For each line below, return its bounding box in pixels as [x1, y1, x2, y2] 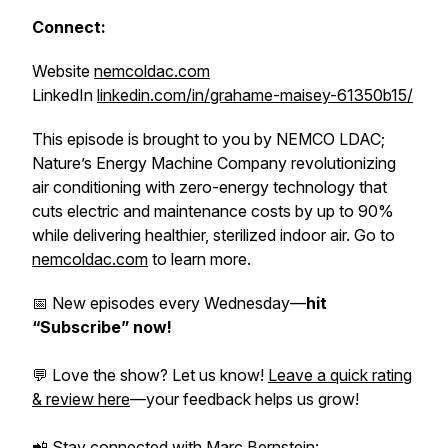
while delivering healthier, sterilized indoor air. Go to [32, 225, 395, 245]
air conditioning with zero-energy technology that [32, 177, 387, 197]
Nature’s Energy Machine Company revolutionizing [32, 153, 396, 173]
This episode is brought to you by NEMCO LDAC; [32, 129, 385, 149]
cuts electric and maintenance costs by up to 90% [32, 201, 394, 221]
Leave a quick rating [268, 365, 412, 385]
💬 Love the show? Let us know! [32, 365, 268, 385]
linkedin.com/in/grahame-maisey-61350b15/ [97, 85, 413, 105]
